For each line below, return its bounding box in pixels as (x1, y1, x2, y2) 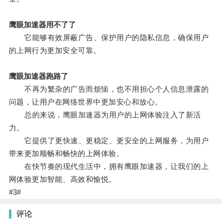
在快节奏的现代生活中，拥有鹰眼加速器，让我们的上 (8, 162, 209, 171)
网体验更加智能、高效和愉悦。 (8, 175, 116, 184)
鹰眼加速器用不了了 (8, 20, 76, 29)
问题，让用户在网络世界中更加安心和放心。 (8, 98, 163, 107)
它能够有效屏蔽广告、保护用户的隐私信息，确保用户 (8, 33, 209, 42)
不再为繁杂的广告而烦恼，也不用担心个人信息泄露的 (8, 85, 209, 94)
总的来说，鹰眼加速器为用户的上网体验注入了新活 (8, 111, 201, 119)
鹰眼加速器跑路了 (8, 72, 68, 81)
